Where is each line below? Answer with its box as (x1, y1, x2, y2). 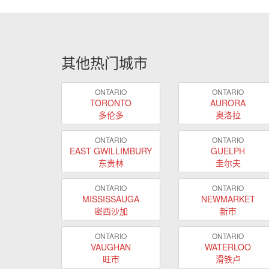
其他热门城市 (61, 52, 148, 73)
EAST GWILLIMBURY (70, 144, 152, 157)
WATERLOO (205, 240, 251, 253)
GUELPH (211, 144, 245, 157)
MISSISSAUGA (82, 192, 139, 205)
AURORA (210, 96, 246, 109)
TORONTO (90, 96, 131, 109)
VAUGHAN (91, 240, 131, 253)
